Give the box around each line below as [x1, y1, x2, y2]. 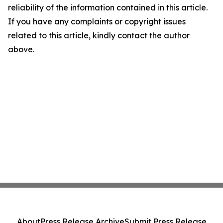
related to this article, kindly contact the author [8, 30, 190, 40]
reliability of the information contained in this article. [8, 2, 208, 12]
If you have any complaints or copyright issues [8, 16, 186, 26]
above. [8, 44, 34, 54]
